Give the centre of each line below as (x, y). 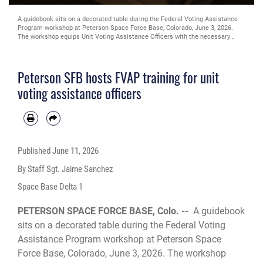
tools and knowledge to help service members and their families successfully (131, 45)
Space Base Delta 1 (50, 186)
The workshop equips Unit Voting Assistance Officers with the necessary (124, 36)
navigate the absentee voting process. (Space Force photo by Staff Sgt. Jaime (131, 54)
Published (35, 151)
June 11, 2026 (75, 151)
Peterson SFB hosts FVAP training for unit (118, 77)
